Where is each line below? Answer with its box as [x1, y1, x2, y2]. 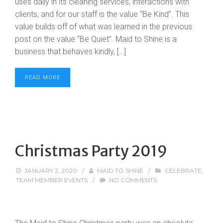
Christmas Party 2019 [15, 141, 167, 160]
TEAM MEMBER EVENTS [16, 176, 88, 184]
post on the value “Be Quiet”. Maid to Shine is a [15, 34, 177, 44]
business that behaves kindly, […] [15, 47, 126, 56]
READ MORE [25, 74, 60, 81]
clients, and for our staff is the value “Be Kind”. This [15, 9, 189, 19]
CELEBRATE [164, 167, 202, 174]
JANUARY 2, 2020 [24, 167, 78, 174]
